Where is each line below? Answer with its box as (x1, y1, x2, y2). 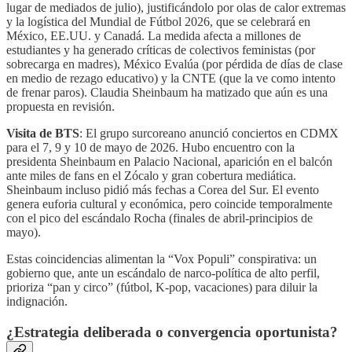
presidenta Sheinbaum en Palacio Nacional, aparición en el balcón (6, 155, 332, 169)
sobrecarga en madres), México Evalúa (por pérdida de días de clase (6, 57, 343, 71)
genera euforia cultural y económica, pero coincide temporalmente (6, 197, 332, 211)
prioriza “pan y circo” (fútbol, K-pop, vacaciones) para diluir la (6, 280, 317, 295)
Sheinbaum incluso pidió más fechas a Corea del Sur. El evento (6, 183, 319, 197)
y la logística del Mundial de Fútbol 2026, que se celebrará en (6, 15, 310, 29)
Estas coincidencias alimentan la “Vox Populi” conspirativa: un (6, 252, 317, 266)
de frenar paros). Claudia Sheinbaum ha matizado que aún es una (6, 86, 328, 100)
